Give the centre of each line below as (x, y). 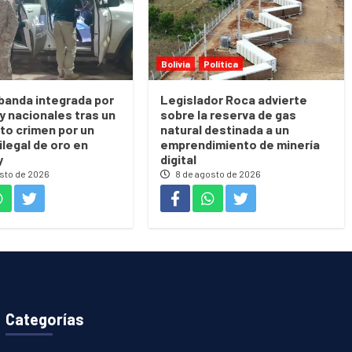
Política (221, 64)
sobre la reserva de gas (229, 115)
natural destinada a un (225, 130)
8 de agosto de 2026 (218, 174)
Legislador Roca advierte (234, 100)
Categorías (44, 319)
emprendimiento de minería (240, 145)
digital (179, 159)
